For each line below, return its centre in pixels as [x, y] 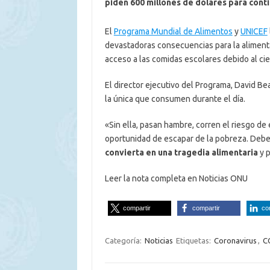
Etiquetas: [194, 240]
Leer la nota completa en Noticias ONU [176, 178]
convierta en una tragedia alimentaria [181, 152]
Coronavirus [235, 240]
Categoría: [124, 240]
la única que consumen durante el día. [175, 99]
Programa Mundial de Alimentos [173, 31]
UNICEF [254, 31]
